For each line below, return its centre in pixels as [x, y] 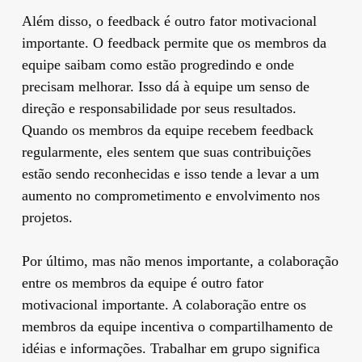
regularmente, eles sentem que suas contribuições [166, 152]
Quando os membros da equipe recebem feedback [167, 130]
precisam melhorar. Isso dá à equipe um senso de [165, 86]
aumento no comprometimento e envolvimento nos [170, 195]
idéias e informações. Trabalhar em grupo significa [170, 348]
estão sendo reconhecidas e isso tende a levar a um [170, 173]
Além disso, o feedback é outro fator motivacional [169, 21]
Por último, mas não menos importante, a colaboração [180, 261]
